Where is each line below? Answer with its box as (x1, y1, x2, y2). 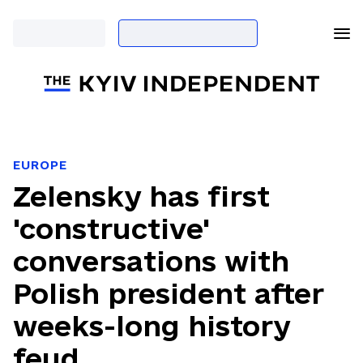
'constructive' (13, 213, 210, 244)
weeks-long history (13, 310, 290, 341)
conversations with (13, 246, 289, 276)
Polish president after (13, 278, 324, 309)
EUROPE (13, 158, 67, 172)
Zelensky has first (13, 181, 270, 211)
